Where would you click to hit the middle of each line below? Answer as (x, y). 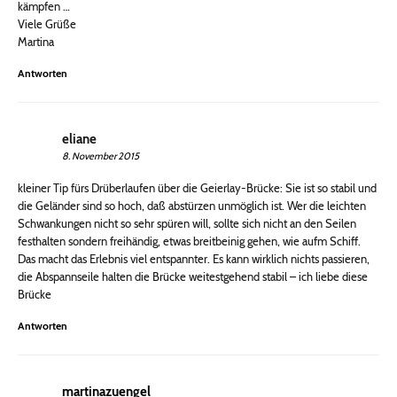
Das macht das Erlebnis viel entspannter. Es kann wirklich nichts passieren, (194, 259)
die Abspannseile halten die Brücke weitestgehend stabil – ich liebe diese (193, 277)
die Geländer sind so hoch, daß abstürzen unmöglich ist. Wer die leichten (192, 206)
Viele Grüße (47, 24)
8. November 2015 (101, 156)
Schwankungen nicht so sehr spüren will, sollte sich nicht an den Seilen (187, 224)
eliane (79, 140)
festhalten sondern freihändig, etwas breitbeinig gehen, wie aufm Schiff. (189, 241)
